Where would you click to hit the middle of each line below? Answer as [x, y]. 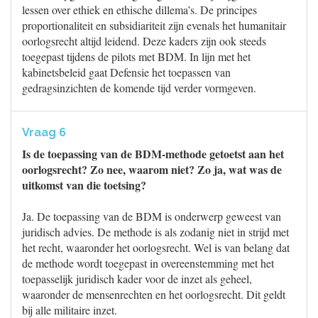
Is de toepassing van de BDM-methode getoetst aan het [153, 154]
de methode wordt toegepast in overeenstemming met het [148, 263]
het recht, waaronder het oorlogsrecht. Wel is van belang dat [156, 247]
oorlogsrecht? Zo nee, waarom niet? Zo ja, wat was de [152, 169]
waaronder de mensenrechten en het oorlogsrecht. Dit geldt [154, 294]
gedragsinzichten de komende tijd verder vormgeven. [139, 88]
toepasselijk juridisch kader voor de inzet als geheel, [137, 279]
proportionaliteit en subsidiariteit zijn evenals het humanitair [154, 25]
